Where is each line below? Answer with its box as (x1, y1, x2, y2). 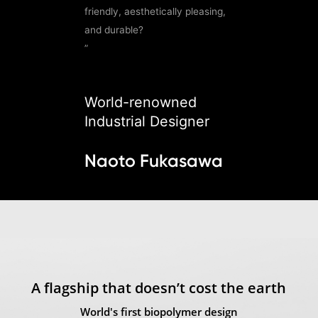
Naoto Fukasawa (84, 150, 224, 171)
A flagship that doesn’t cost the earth (31, 278, 287, 297)
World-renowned (84, 93, 197, 111)
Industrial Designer (84, 112, 210, 130)
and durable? (84, 23, 144, 35)
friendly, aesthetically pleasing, (84, 5, 226, 17)
